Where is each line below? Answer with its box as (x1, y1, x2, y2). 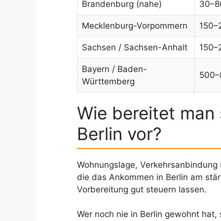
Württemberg (82, 76, 135, 86)
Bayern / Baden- (82, 64, 147, 74)
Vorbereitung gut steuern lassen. (77, 184, 207, 194)
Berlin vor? (77, 123, 162, 144)
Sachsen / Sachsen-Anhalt (82, 42, 187, 52)
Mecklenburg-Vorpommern (82, 20, 187, 31)
